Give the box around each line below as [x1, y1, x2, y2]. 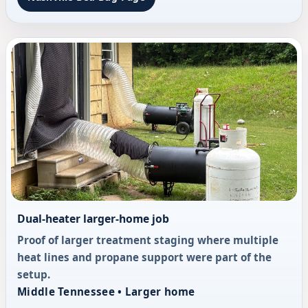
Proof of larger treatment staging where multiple [17, 232, 278, 247]
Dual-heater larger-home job [17, 211, 169, 227]
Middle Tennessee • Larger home [17, 284, 195, 298]
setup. [17, 267, 50, 281]
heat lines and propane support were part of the [17, 250, 272, 264]
